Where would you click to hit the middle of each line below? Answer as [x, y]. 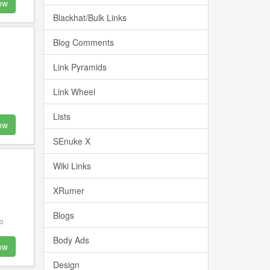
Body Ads [71, 240]
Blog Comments [83, 42]
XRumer [68, 190]
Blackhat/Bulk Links [89, 17]
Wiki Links [72, 166]
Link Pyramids [80, 67]
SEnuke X [71, 141]
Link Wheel [74, 92]
